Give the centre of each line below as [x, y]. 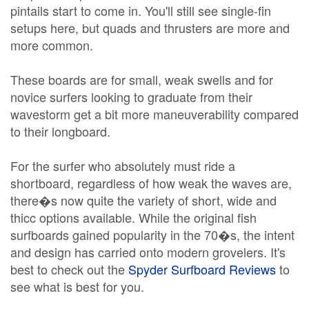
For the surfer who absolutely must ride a [123, 166]
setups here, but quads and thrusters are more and [150, 28]
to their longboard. [60, 131]
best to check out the [69, 269]
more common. [52, 45]
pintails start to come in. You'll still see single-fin [141, 10]
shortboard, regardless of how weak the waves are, [151, 183]
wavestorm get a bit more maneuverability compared [154, 114]
